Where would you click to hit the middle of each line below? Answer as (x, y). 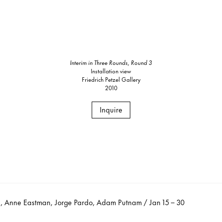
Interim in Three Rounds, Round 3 (111, 62)
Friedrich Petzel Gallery (111, 79)
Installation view (111, 70)
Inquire (111, 109)
